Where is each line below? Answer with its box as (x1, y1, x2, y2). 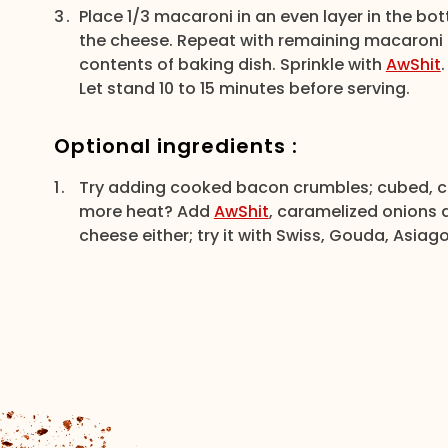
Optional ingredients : (53, 132, 298, 160)
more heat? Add (78, 200, 214, 223)
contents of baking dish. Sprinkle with (78, 53, 386, 76)
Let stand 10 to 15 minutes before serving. (78, 77, 410, 100)
